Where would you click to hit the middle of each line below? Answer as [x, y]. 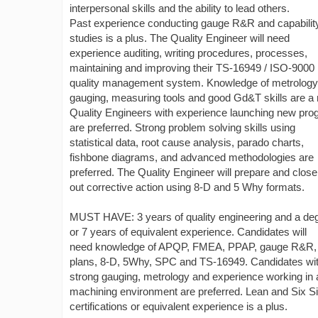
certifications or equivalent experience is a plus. [179, 306]
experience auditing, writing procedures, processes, [188, 53]
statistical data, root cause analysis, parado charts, [187, 142]
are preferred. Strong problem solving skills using [182, 127]
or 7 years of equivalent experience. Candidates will [188, 232]
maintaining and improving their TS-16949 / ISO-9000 [192, 68]
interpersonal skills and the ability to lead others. [180, 8]
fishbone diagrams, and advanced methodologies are [192, 157]
